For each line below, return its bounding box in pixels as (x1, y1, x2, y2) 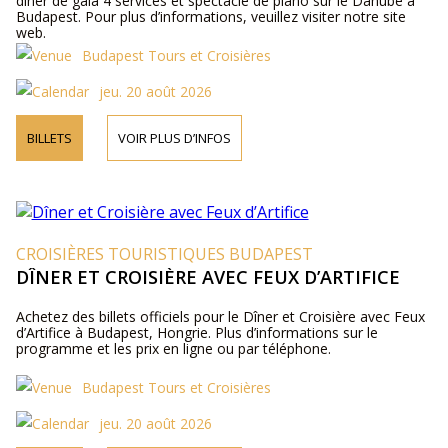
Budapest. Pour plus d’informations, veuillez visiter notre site (15, 7, 406, 26)
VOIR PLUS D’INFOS (117, 129, 231, 147)
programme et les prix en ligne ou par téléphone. (15, 339, 331, 358)
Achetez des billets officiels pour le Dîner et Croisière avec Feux (15, 307, 425, 326)
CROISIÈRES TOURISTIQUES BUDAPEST (15, 243, 313, 265)
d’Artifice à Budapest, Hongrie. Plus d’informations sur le (15, 323, 378, 342)
